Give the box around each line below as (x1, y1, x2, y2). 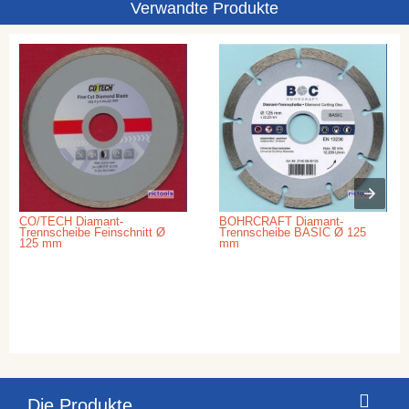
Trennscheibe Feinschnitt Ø (18, 225, 165, 239)
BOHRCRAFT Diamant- (219, 214, 344, 228)
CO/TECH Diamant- (18, 214, 123, 228)
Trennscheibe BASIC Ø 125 (219, 225, 367, 239)
